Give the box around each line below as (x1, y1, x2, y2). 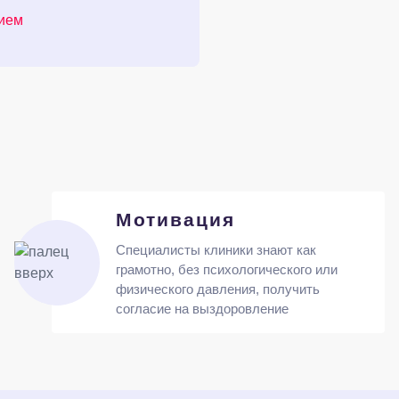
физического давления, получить (115, 281, 320, 297)
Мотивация (115, 209, 235, 230)
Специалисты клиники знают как (115, 242, 316, 257)
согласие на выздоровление (115, 301, 289, 316)
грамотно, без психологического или (115, 262, 338, 277)
